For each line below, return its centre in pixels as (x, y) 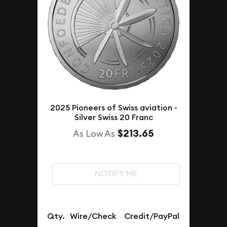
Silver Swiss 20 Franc (113, 118)
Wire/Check (93, 216)
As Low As (94, 134)
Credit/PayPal (152, 216)
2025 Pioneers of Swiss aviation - (113, 108)
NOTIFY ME (116, 174)
